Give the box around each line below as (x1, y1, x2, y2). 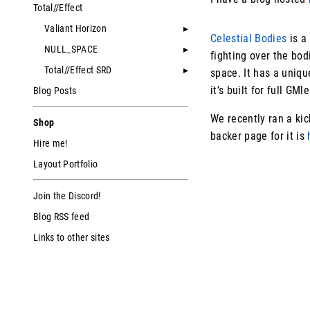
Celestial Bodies (210, 32, 287, 45)
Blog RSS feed (33, 211, 90, 222)
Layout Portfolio (33, 158, 98, 170)
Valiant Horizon (44, 23, 107, 34)
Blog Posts (33, 85, 77, 96)
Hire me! (33, 138, 68, 149)
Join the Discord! (33, 190, 101, 201)
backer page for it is (210, 129, 308, 143)
